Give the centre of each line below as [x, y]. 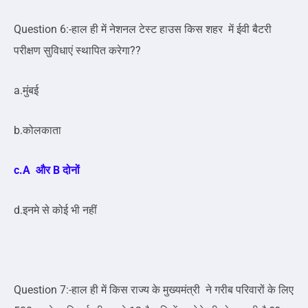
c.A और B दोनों [48, 170]
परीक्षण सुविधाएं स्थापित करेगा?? [77, 51]
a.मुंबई [27, 91]
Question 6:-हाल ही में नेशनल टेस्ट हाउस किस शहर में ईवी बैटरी [143, 30]
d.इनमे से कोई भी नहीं [55, 210]
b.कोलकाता [37, 131]
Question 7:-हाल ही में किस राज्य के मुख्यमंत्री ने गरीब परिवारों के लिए [154, 290]
